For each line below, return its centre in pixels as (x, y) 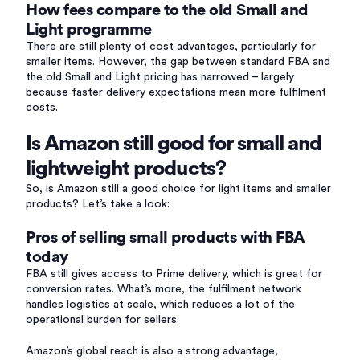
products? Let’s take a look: (98, 204)
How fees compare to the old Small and (167, 10)
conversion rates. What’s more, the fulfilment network (164, 289)
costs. (42, 108)
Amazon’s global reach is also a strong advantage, (152, 351)
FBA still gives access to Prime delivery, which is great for (174, 274)
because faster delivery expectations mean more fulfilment (176, 92)
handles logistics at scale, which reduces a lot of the (160, 305)
